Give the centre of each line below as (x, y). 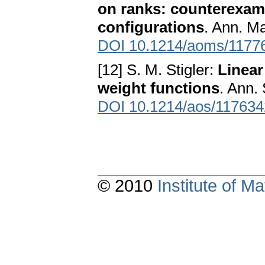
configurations (151, 28)
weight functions (159, 88)
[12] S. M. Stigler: (158, 70)
